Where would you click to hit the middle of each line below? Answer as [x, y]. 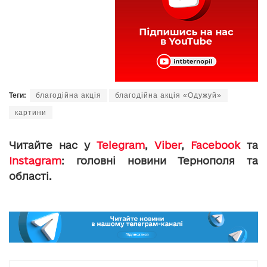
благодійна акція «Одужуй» [168, 95]
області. [30, 176]
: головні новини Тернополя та [160, 161]
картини [31, 113]
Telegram [121, 145]
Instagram [35, 161]
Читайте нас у [53, 145]
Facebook [215, 145]
